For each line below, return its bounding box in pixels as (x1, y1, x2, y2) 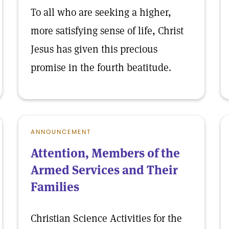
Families (31, 179, 79, 195)
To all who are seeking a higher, (31, 6, 171, 19)
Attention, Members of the (31, 145, 180, 161)
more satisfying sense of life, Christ (31, 24, 184, 37)
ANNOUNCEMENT (31, 127, 91, 136)
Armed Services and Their (31, 162, 178, 178)
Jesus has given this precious (31, 42, 157, 56)
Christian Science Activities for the (31, 212, 182, 225)
